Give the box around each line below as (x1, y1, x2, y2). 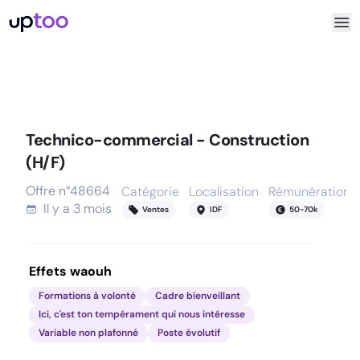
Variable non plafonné (39, 326, 138, 339)
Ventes (142, 204, 169, 215)
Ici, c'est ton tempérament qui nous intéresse (39, 308, 245, 321)
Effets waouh (29, 263, 112, 280)
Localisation (189, 183, 259, 200)
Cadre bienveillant (155, 289, 240, 302)
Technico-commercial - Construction (26, 129, 309, 150)
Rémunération (268, 183, 350, 200)
